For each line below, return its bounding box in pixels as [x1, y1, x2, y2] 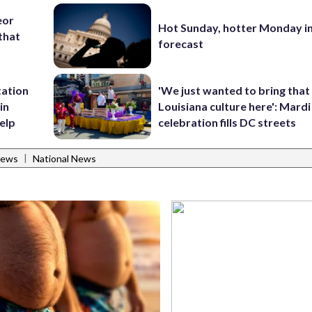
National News [33, 153, 96, 165]
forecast [158, 37, 204, 51]
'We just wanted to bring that [158, 84, 311, 97]
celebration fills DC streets [158, 116, 297, 130]
